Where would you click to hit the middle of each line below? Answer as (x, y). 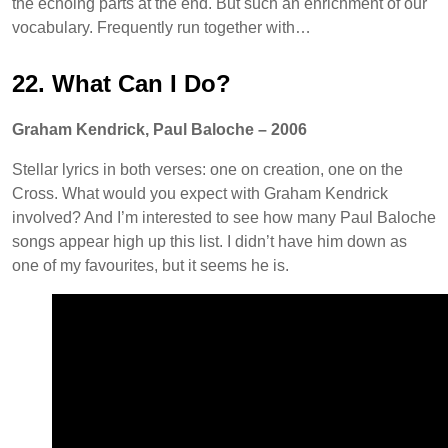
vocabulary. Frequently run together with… (161, 27)
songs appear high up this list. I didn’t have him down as (209, 241)
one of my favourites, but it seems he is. (150, 265)
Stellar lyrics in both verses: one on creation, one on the (207, 169)
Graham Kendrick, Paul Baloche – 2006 (159, 129)
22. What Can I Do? (121, 83)
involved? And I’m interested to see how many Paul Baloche (224, 217)
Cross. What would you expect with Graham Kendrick (200, 193)
